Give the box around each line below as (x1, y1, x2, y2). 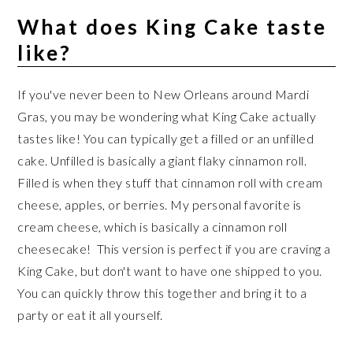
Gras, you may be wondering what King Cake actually (17, 108, 317, 124)
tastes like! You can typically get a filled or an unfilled (17, 130, 314, 146)
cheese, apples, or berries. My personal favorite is (17, 196, 302, 212)
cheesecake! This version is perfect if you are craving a (17, 240, 331, 256)
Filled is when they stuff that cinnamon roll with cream (17, 174, 323, 190)
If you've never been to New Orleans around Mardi (17, 86, 310, 102)
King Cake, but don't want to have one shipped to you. (17, 262, 322, 278)
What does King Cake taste (17, 13, 328, 39)
